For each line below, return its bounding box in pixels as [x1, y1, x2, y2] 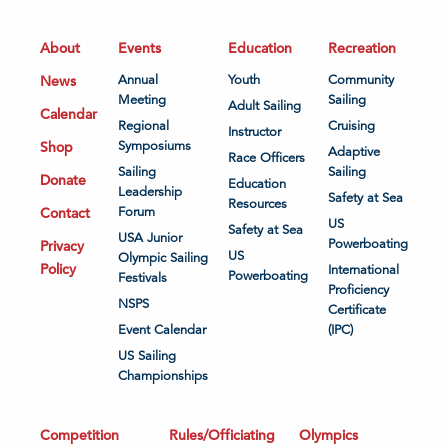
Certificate [328, 302, 386, 319]
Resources [228, 196, 287, 213]
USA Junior [118, 230, 182, 247]
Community [328, 72, 394, 89]
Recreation [328, 39, 396, 58]
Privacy [40, 237, 84, 256]
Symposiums [118, 138, 191, 155]
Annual [118, 72, 158, 89]
